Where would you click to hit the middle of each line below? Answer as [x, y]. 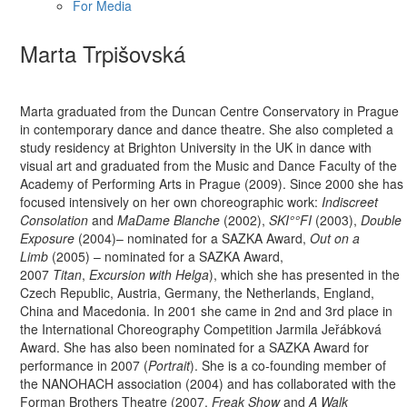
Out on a [335, 238]
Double [382, 219]
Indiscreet [350, 201]
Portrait [169, 365]
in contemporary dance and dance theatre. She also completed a [207, 129]
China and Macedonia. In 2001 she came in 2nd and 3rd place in [207, 310]
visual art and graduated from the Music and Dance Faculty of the [209, 165]
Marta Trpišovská [103, 53]
